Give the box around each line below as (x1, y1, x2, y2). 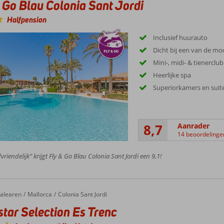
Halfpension (6, 14, 46, 25)
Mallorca (27, 189, 52, 198)
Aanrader (177, 121, 210, 131)
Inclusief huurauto (153, 33, 208, 42)
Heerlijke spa (153, 70, 191, 80)
